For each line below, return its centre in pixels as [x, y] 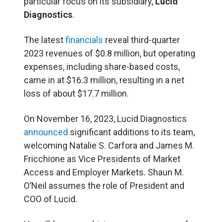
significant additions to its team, [131, 132]
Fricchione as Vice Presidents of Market [102, 159]
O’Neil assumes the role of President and [104, 186]
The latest [45, 40]
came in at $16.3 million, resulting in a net [104, 80]
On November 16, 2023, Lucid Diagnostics [105, 119]
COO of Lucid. [51, 199]
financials [84, 40]
